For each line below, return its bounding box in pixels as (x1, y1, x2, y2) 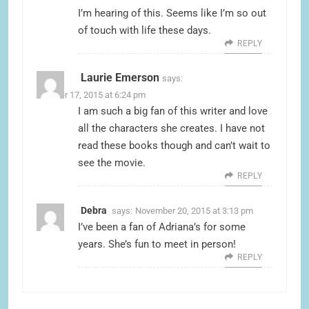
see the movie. (78, 157, 146, 170)
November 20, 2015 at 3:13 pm (135, 206, 253, 217)
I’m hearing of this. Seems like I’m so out (78, 7, 266, 20)
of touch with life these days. (78, 24, 211, 37)
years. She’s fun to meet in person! (78, 238, 236, 251)
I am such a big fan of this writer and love (78, 105, 268, 118)
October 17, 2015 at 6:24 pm (37, 90, 146, 101)
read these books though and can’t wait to (78, 139, 270, 152)
